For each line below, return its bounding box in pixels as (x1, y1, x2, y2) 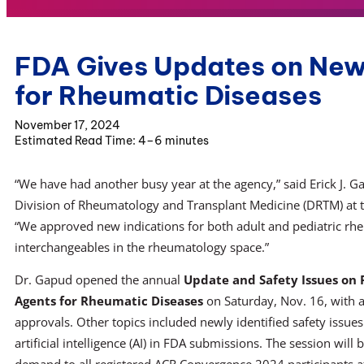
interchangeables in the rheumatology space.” (15, 238, 269, 255)
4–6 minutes (138, 132, 209, 148)
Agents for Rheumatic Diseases (15, 292, 203, 310)
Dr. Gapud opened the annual (15, 271, 184, 288)
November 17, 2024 (15, 117, 120, 132)
